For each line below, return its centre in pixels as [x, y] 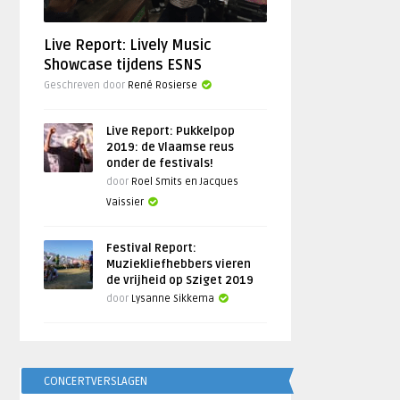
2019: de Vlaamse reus [171, 147]
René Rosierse [163, 85]
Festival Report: [152, 248]
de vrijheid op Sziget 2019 [180, 280]
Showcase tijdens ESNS [123, 65]
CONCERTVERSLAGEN [96, 381]
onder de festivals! [160, 163]
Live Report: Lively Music [128, 46]
